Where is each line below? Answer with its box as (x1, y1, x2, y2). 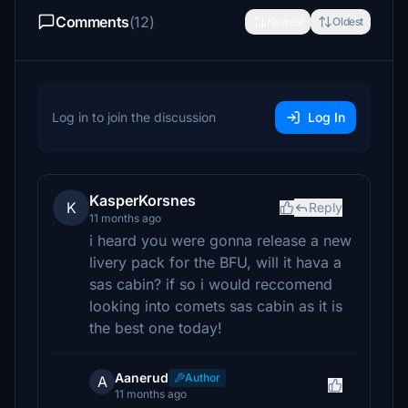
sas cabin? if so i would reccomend (89, 275, 332, 293)
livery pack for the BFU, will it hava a (89, 253, 342, 271)
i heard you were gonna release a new (89, 231, 352, 250)
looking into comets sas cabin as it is (89, 297, 342, 315)
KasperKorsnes (89, 191, 196, 209)
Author (185, 371, 220, 384)
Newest (266, 15, 304, 28)
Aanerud (115, 370, 168, 385)
